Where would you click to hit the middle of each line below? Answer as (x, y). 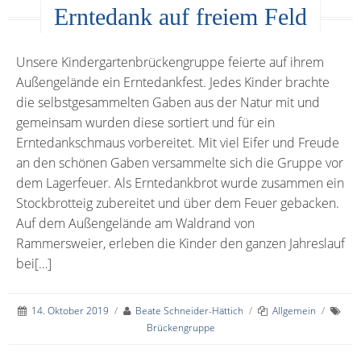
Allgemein (294, 310)
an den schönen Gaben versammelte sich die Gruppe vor (180, 162)
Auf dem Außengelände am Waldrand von (135, 223)
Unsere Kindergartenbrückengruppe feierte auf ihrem (170, 62)
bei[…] (34, 263)
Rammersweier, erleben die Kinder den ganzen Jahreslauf (180, 243)
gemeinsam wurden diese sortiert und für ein (145, 122)
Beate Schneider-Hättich (189, 310)
